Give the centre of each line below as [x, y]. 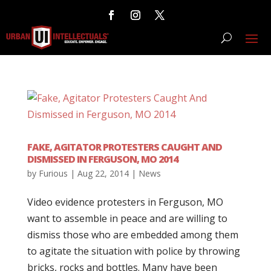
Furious [53, 173]
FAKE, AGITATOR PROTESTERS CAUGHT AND [124, 147]
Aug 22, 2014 [103, 173]
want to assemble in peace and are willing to [127, 218]
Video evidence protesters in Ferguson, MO [125, 202]
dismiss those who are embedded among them [132, 235]
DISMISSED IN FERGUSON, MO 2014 [102, 159]
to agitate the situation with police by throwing [133, 251]
